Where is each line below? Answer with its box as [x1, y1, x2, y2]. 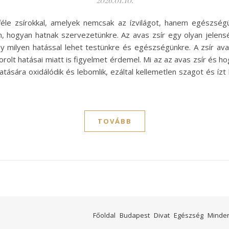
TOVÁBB [97, 117, 132, 126]
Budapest [120, 211, 150, 220]
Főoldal [93, 211, 116, 220]
